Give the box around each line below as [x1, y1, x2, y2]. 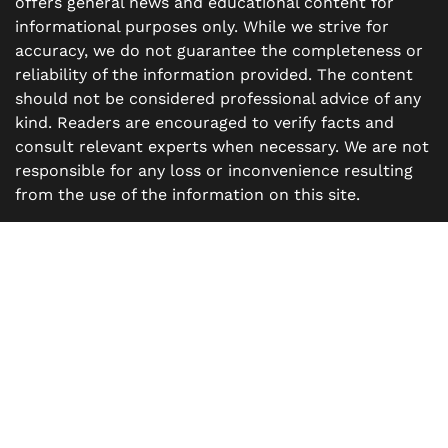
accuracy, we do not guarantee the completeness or [15, 40, 423, 60]
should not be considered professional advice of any [15, 88, 421, 108]
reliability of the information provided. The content [15, 64, 413, 84]
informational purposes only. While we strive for [15, 16, 389, 36]
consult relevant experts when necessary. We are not [15, 136, 429, 156]
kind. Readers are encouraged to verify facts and [15, 112, 394, 132]
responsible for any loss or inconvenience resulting [15, 160, 413, 180]
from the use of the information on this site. [15, 184, 360, 204]
